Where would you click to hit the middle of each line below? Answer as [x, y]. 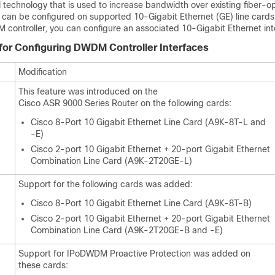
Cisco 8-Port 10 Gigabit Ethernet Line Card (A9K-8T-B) [141, 203]
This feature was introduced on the [88, 91]
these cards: [43, 265]
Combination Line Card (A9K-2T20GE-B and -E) [127, 230]
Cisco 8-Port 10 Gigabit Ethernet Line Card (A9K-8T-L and [148, 122]
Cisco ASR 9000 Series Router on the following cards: [125, 103]
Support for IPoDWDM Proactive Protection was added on [134, 254]
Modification [43, 72]
